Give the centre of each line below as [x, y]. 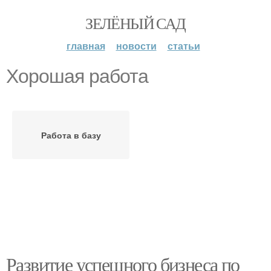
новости [136, 46]
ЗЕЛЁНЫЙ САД [135, 23]
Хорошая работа [77, 76]
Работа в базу [71, 135]
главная [86, 46]
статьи [184, 46]
